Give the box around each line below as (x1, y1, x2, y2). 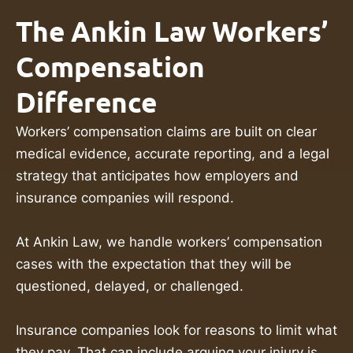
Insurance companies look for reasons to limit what (16, 321, 337, 338)
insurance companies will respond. (16, 189, 234, 206)
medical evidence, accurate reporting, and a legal (16, 145, 329, 162)
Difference (16, 85, 157, 119)
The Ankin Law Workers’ (16, 14, 329, 48)
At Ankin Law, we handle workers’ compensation (16, 233, 322, 250)
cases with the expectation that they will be (16, 255, 292, 272)
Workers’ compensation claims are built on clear (16, 123, 317, 139)
